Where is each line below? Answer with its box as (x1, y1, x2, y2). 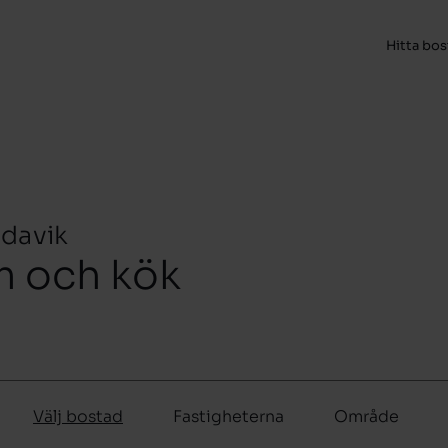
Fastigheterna (173, 406, 284, 427)
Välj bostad (33, 406, 123, 427)
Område (334, 406, 399, 427)
